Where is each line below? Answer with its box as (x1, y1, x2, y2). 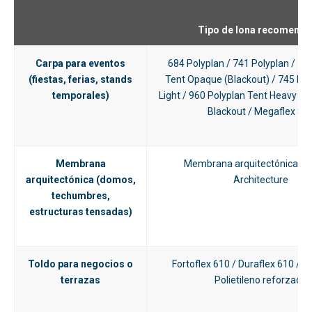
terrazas (61, 274, 100, 286)
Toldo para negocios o (28, 258, 133, 270)
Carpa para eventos (36, 58, 125, 70)
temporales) (52, 90, 109, 102)
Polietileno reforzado (214, 274, 307, 286)
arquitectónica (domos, (25, 174, 136, 186)
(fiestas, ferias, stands (29, 74, 132, 86)
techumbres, (51, 190, 110, 202)
